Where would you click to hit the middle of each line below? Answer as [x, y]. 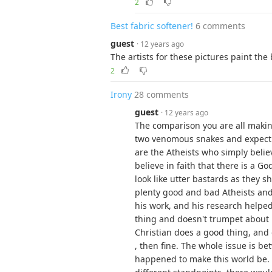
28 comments [161, 94]
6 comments [220, 26]
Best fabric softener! [152, 26]
